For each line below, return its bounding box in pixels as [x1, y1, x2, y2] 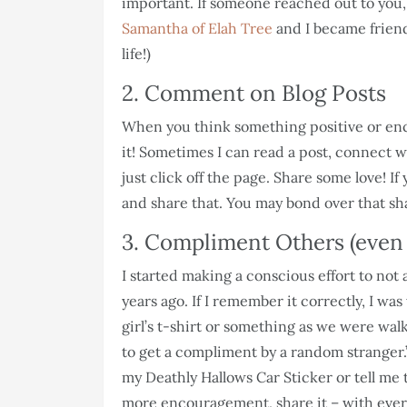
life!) [122, 44, 158, 63]
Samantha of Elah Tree [122, 18, 273, 37]
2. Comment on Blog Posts [122, 78, 386, 107]
